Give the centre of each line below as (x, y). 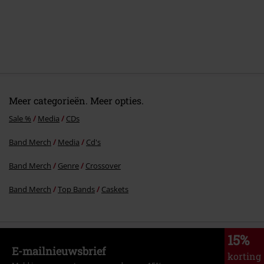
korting (244, 256)
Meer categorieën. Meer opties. (76, 101)
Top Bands (76, 189)
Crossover (103, 166)
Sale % (20, 119)
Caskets (115, 189)
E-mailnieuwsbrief (59, 251)
